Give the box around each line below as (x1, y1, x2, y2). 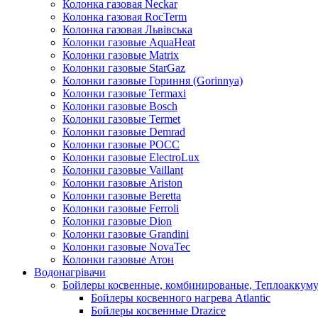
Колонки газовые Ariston (62, 176, 182, 189)
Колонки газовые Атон (62, 253, 174, 265)
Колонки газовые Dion (62, 214, 172, 227)
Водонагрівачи (34, 265, 106, 278)
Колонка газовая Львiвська (62, 23, 192, 35)
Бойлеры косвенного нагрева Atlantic (91, 291, 270, 304)
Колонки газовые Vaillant (62, 163, 183, 176)
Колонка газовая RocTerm (62, 10, 187, 23)
